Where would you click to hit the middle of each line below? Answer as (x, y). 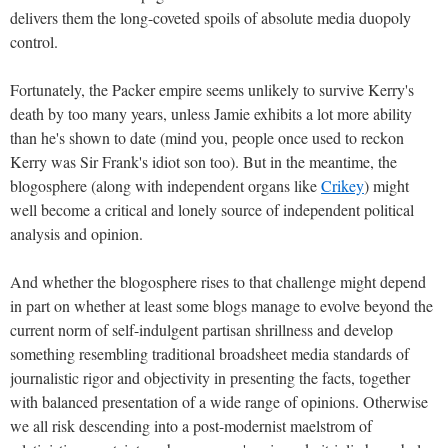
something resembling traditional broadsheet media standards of (209, 353)
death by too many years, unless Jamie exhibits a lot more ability (211, 113)
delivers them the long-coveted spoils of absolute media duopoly (210, 17)
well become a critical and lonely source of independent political (212, 209)
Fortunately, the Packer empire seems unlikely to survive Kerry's (212, 89)
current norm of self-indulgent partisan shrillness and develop (201, 329)
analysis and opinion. (76, 233)
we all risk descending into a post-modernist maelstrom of (191, 425)
